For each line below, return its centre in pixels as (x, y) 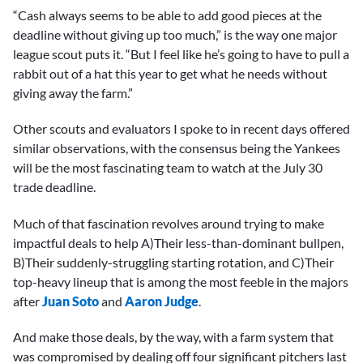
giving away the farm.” (73, 93)
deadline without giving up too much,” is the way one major (175, 35)
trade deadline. (54, 187)
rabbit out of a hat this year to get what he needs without (170, 74)
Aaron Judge (162, 301)
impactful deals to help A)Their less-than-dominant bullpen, (178, 242)
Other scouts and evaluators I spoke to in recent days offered (181, 129)
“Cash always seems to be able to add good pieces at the (167, 15)
